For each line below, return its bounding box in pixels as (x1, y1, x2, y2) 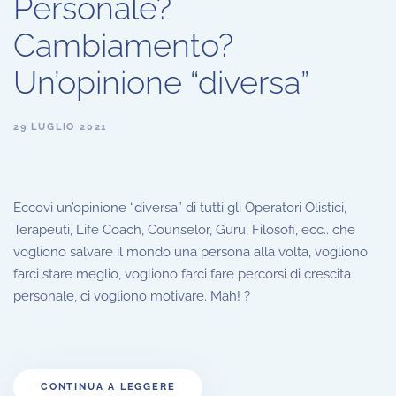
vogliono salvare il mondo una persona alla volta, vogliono (13, 243, 368, 260)
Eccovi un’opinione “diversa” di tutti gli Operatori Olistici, (13, 199, 346, 216)
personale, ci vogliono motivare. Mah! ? (13, 287, 250, 304)
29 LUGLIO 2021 (13, 120, 108, 133)
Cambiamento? (13, 26, 233, 64)
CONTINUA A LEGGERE (41, 380, 176, 392)
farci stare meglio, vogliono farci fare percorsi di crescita (13, 265, 351, 282)
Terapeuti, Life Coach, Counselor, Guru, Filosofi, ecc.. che (13, 221, 355, 238)
